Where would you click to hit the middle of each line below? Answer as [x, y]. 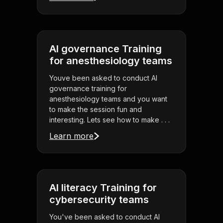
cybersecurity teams [99, 200]
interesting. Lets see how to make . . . [110, 120]
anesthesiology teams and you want [108, 99]
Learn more [71, 136]
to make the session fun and [96, 110]
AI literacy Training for [103, 188]
